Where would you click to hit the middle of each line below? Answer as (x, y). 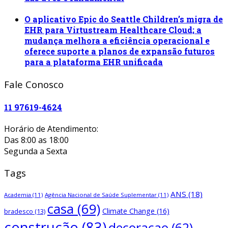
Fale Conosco (34, 84)
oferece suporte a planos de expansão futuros (120, 51)
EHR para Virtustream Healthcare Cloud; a (113, 30)
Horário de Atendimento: (51, 129)
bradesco (19, 211)
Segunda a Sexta (36, 151)
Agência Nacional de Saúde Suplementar (101, 195)
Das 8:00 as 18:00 (36, 140)
